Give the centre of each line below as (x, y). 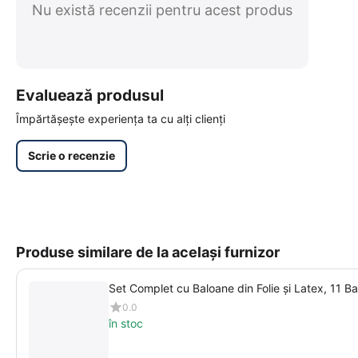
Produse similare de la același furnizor (148, 252)
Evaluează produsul (90, 95)
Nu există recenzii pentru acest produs (162, 10)
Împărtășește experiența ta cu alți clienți (121, 119)
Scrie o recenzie (72, 155)
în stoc (126, 323)
